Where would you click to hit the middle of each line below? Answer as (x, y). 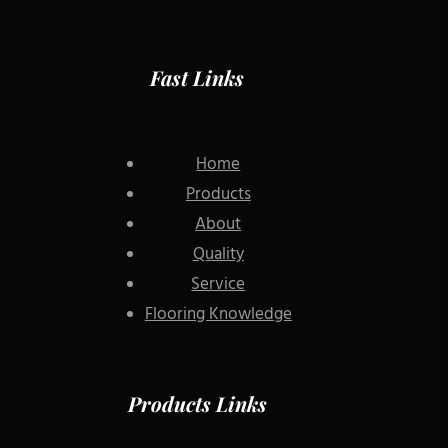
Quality (218, 254)
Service (218, 284)
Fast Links (197, 77)
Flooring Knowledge (218, 314)
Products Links (197, 404)
